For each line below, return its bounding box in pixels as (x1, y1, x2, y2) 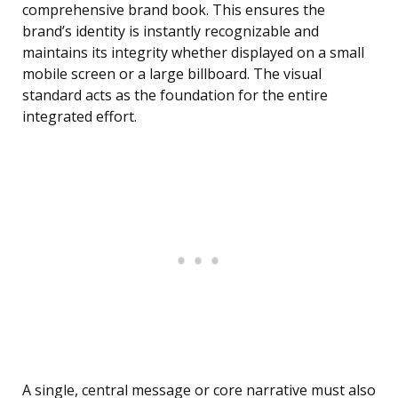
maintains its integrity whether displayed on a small (22, 43, 364, 63)
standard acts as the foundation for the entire (22, 85, 328, 106)
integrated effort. (22, 107, 137, 127)
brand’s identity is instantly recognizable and (22, 21, 319, 42)
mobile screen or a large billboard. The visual (22, 64, 322, 84)
